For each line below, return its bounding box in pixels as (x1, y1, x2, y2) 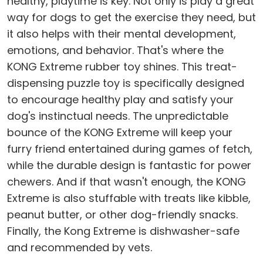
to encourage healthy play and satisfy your (7, 92, 234, 107)
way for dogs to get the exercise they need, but (7, 10, 256, 25)
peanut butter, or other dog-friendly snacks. (7, 207, 238, 222)
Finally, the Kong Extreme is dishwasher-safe (7, 224, 240, 239)
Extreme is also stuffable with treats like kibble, (7, 191, 251, 206)
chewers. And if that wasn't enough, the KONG (7, 174, 246, 190)
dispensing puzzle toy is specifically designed (7, 76, 244, 91)
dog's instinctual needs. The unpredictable (7, 109, 228, 124)
